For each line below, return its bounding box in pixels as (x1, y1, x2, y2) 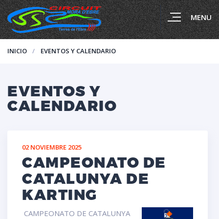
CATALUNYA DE (22, 169, 149, 187)
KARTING (22, 185, 97, 203)
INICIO (7, 46, 27, 55)
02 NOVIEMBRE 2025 (22, 143, 82, 152)
